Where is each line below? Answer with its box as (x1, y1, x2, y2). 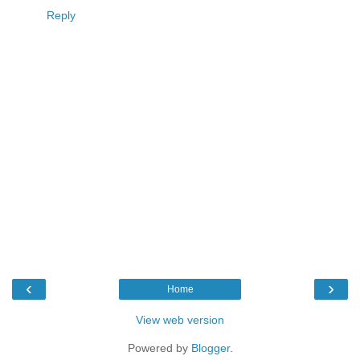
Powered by (127, 341, 191, 354)
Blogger (190, 341, 230, 354)
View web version (136, 313, 224, 326)
